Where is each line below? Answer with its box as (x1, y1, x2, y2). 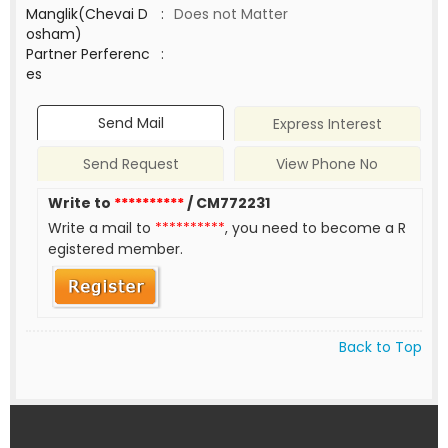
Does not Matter (174, 4, 288, 24)
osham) (26, 24, 82, 44)
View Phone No (276, 154, 379, 175)
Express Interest (272, 114, 382, 135)
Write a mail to (48, 218, 156, 239)
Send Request (82, 154, 179, 175)
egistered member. (48, 239, 184, 260)
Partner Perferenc (26, 44, 150, 64)
